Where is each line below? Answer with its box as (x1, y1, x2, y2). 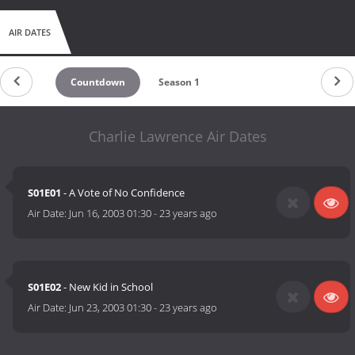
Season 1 (158, 74, 200, 89)
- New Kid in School (61, 280, 154, 295)
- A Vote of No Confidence (61, 185, 185, 200)
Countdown (71, 74, 126, 89)
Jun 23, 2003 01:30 (69, 300, 152, 315)
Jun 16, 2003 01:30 (69, 206, 152, 221)
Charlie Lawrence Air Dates (88, 126, 267, 146)
